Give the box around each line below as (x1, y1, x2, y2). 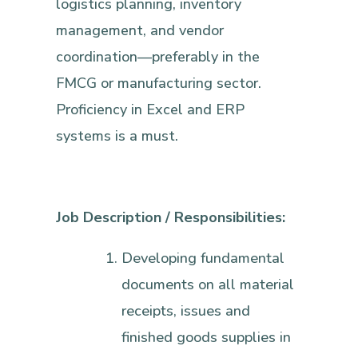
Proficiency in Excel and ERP (56, 100, 245, 120)
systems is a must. (56, 126, 178, 146)
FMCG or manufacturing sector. (56, 74, 261, 93)
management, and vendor (56, 21, 224, 41)
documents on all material (121, 275, 295, 295)
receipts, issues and (121, 301, 251, 321)
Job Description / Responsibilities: (56, 208, 285, 228)
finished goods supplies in (121, 328, 292, 348)
